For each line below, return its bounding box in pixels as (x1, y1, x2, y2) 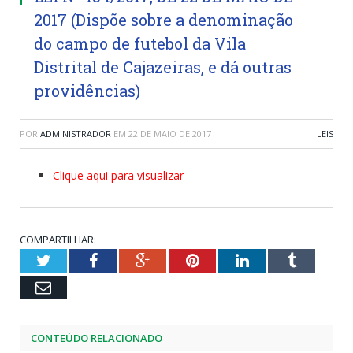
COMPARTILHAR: (20, 232, 96, 247)
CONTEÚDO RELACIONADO (31, 330, 162, 345)
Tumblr (295, 251, 343, 268)
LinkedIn (247, 251, 307, 268)
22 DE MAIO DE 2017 (128, 127, 211, 139)
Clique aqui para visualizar (53, 167, 184, 183)
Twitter (50, 251, 97, 268)
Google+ (149, 251, 205, 268)
